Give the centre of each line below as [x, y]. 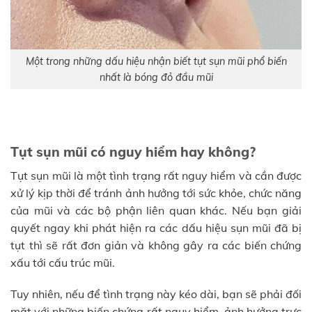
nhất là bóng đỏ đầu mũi [156, 77]
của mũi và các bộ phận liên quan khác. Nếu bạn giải [156, 210]
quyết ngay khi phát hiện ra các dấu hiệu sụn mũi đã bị [156, 227]
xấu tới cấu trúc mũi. [63, 262]
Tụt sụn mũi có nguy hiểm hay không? [133, 151]
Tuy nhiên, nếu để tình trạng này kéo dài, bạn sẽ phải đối [156, 294]
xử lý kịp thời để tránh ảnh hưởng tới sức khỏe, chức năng [156, 193]
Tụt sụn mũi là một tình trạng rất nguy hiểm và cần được [156, 175]
